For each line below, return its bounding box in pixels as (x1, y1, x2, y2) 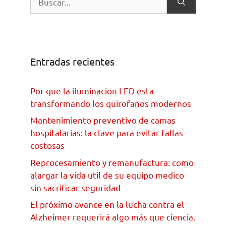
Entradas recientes (30, 54, 115, 68)
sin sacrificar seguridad (30, 182, 121, 193)
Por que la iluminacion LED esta (30, 85, 154, 96)
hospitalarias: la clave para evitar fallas (30, 127, 183, 138)
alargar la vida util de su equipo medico (30, 169, 184, 180)
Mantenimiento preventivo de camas (30, 115, 176, 126)
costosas (30, 140, 65, 151)
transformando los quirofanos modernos (30, 97, 191, 108)
